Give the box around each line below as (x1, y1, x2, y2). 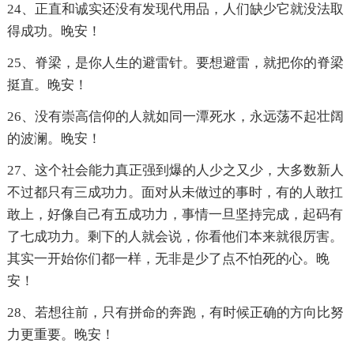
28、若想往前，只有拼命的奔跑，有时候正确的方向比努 (6, 305, 344, 321)
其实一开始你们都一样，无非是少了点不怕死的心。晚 (6, 251, 330, 267)
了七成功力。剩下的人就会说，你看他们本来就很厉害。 (6, 229, 343, 245)
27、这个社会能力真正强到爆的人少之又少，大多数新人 (6, 163, 344, 179)
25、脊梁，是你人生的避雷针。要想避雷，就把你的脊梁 (6, 55, 344, 71)
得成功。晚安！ (6, 24, 101, 40)
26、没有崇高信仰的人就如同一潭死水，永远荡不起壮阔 (6, 109, 344, 125)
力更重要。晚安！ (6, 327, 115, 343)
